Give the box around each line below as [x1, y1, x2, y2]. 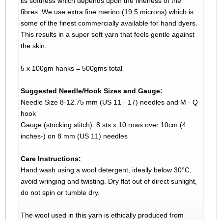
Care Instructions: [20, 155, 81, 163]
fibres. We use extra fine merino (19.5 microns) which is [20, 8, 193, 16]
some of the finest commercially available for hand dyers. [20, 19, 197, 27]
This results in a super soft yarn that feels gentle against [20, 30, 194, 39]
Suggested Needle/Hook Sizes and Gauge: [20, 87, 163, 95]
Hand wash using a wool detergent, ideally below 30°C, [20, 166, 192, 174]
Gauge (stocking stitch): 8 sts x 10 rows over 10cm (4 [20, 121, 186, 129]
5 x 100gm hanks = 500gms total [20, 64, 122, 73]
